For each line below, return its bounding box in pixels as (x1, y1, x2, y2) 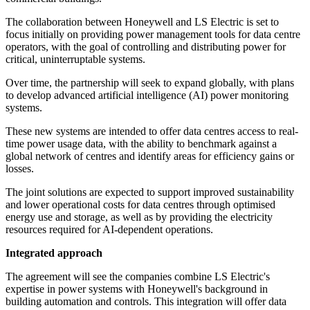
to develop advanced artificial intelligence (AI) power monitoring (6, 89, 289, 102)
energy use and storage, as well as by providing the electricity (6, 211, 273, 224)
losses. (6, 163, 34, 175)
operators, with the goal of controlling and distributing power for (6, 41, 286, 53)
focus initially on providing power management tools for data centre (6, 28, 300, 41)
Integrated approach (6, 247, 102, 259)
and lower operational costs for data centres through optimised (6, 199, 275, 211)
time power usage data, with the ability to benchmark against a (6, 138, 277, 150)
